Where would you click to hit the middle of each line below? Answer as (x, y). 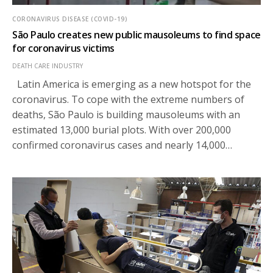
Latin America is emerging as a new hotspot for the (132, 84)
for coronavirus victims (63, 48)
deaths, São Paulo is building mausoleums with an (126, 115)
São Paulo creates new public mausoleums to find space (136, 35)
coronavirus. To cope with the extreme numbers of (128, 100)
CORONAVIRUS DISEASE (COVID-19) (70, 19)
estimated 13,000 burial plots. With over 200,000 (122, 130)
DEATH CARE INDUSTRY (48, 66)
